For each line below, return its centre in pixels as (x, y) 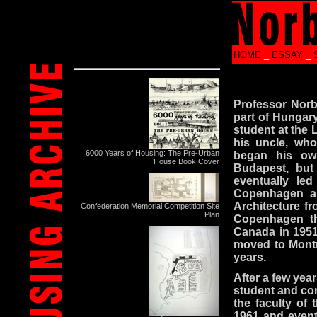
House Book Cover (186, 161)
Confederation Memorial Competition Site (150, 206)
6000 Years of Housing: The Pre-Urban (152, 152)
